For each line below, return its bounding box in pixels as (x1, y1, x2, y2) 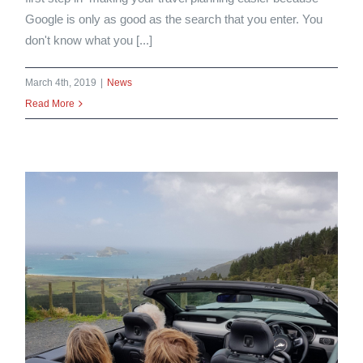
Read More (25, 98, 75, 110)
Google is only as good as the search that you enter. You (25, 12, 323, 27)
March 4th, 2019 (25, 77, 97, 89)
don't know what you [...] (25, 33, 153, 48)
